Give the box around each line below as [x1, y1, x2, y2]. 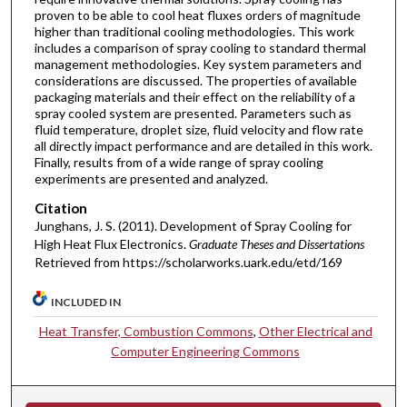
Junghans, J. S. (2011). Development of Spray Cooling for [34, 217, 352, 233]
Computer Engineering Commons [111, 343, 301, 360]
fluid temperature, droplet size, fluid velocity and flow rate [34, 122, 363, 138]
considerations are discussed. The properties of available [34, 73, 357, 89]
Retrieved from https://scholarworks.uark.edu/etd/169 [34, 253, 342, 270]
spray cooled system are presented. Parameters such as [34, 105, 352, 122]
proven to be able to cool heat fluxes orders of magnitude [34, 7, 361, 24]
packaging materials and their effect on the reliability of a [34, 89, 355, 105]
